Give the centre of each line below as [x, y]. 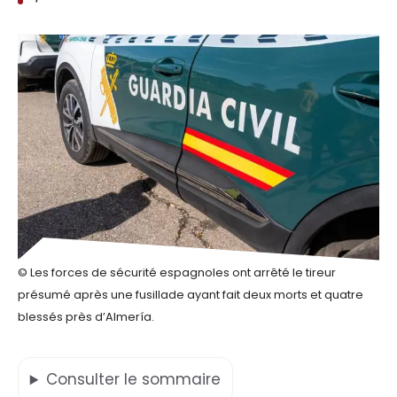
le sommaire [172, 380]
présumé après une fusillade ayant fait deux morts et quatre [191, 294]
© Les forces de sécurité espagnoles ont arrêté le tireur [177, 272]
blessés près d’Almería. [86, 316]
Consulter [85, 380]
